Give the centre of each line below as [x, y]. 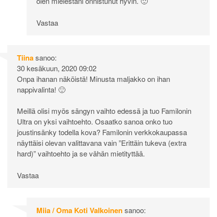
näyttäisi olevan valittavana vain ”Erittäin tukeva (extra [102, 143]
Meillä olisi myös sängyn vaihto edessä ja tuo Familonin [104, 111]
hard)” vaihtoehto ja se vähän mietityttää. [81, 154]
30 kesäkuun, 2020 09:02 [57, 68]
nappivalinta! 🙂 [41, 89]
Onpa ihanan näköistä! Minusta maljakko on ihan [93, 78]
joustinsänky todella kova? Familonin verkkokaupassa [102, 132]
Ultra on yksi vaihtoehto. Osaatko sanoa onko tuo [95, 122]
